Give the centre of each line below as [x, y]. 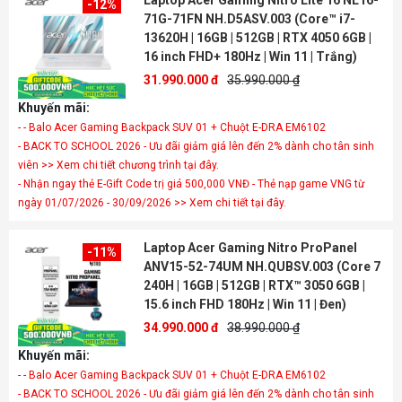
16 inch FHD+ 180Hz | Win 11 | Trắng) [250, 57]
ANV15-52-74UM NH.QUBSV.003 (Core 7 [262, 267]
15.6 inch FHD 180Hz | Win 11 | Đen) [245, 304]
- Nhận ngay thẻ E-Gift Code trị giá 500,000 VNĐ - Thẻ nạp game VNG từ [191, 184]
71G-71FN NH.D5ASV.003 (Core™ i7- [249, 19]
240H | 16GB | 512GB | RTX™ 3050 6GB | [254, 285]
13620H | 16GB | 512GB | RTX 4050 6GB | [258, 38]
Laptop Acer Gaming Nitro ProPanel [250, 248]
